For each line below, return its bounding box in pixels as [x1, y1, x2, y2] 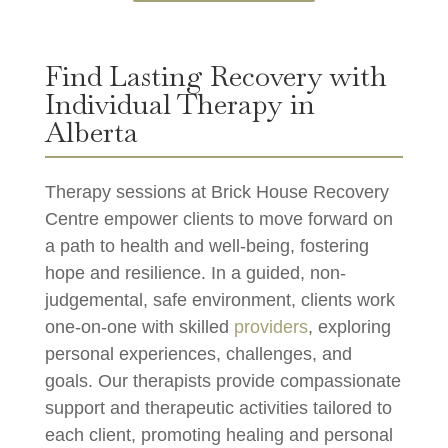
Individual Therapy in [44, 86, 315, 123]
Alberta [44, 114, 138, 151]
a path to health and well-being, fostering [44, 236, 369, 257]
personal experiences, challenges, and [44, 344, 352, 365]
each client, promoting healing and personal [44, 425, 393, 446]
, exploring [307, 317, 391, 338]
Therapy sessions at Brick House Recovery [44, 182, 389, 203]
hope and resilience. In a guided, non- [44, 263, 346, 284]
